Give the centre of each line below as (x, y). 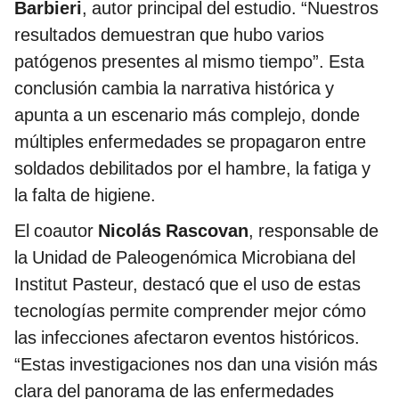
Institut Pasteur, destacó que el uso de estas (187, 285)
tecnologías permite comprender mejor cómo (190, 311)
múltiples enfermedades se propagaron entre (190, 142)
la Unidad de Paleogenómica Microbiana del (185, 258)
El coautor (56, 231)
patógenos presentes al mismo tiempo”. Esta (189, 62)
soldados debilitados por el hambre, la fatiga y (192, 169)
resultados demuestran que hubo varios (169, 35)
